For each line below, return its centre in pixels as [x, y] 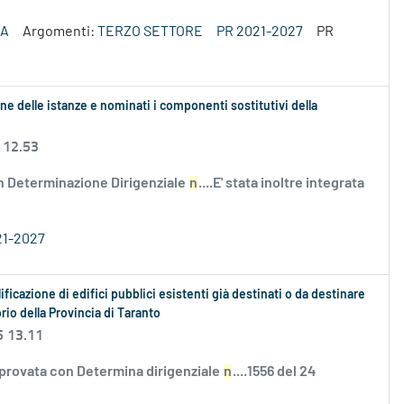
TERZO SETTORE [150, 32]
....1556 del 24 [274, 372]
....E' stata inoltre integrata [281, 184]
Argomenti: [60, 32]
